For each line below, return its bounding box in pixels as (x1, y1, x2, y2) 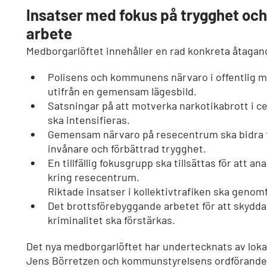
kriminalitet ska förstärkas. (48, 213, 175, 227)
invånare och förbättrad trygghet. (48, 142, 206, 156)
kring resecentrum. (48, 170, 139, 184)
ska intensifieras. (48, 113, 130, 127)
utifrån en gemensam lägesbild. (48, 85, 197, 98)
